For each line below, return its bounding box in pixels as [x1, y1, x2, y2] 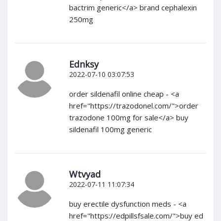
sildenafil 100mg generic [69, 124, 152, 135]
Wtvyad [69, 168, 101, 181]
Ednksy [69, 58, 99, 71]
